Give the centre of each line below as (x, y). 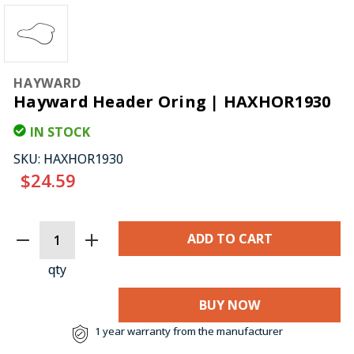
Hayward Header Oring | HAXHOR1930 (172, 102)
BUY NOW (230, 305)
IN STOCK (60, 132)
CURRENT (45, 231)
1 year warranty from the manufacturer (188, 331)
